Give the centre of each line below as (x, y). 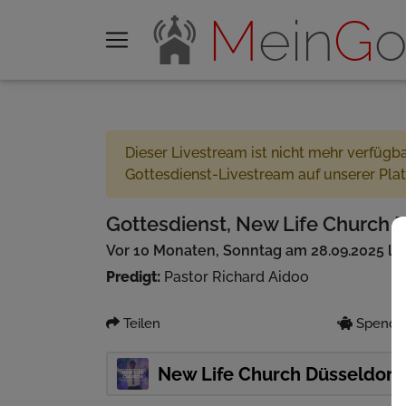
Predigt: (133, 277)
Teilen (140, 323)
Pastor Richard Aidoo (235, 277)
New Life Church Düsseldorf (279, 374)
